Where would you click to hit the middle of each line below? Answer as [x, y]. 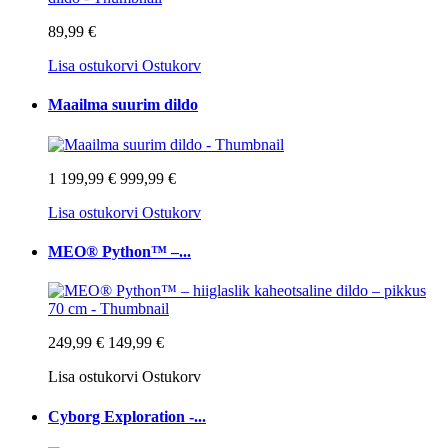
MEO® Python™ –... [119, 252]
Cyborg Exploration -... [127, 416]
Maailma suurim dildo [123, 105]
